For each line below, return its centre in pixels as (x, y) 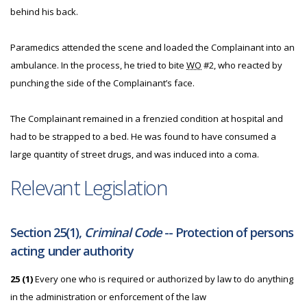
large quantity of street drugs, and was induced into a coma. (135, 154)
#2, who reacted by (242, 65)
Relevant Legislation (89, 187)
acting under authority (72, 251)
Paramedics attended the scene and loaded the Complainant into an (152, 47)
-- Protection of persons (227, 232)
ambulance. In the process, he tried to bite (98, 65)
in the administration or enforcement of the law (108, 297)
